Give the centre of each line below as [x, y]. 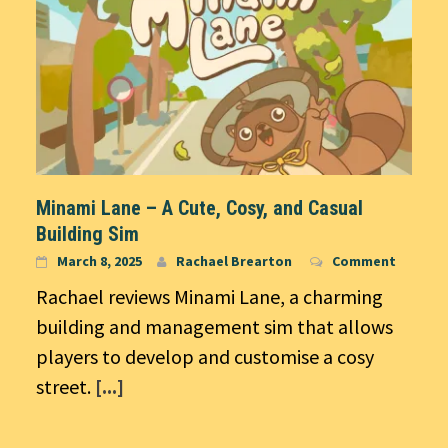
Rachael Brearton [234, 260]
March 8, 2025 [99, 260]
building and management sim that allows [214, 326]
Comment [364, 260]
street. [65, 386]
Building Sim [87, 233]
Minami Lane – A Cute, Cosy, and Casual [199, 207]
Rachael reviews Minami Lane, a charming [209, 296]
